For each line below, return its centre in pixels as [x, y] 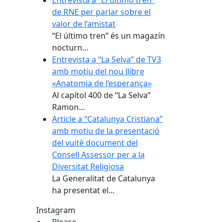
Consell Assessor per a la [98, 154]
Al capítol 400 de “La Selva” [101, 95]
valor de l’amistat [84, 24]
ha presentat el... [83, 190]
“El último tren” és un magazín [109, 35]
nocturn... [70, 47]
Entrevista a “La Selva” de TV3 [107, 59]
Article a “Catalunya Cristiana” [107, 119]
